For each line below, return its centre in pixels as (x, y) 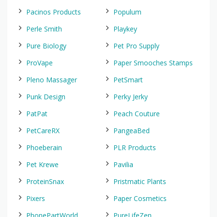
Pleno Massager (52, 80)
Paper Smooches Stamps (153, 63)
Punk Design (46, 97)
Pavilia (123, 164)
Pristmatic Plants (140, 181)
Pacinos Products (54, 12)
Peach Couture (137, 114)
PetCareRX (43, 131)
